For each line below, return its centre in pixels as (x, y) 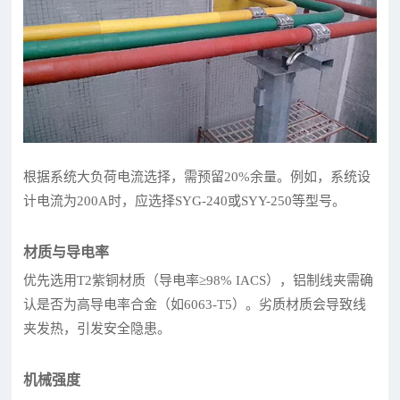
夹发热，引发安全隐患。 (97, 328)
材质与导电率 (67, 252)
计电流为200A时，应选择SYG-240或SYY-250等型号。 (185, 200)
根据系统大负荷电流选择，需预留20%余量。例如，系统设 (197, 176)
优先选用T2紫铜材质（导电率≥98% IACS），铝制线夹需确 (199, 280)
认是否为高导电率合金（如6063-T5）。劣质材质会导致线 (195, 304)
